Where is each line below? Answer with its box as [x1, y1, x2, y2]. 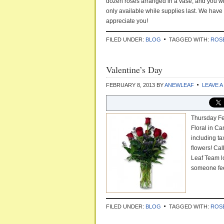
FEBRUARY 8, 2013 [106, 82, 155, 88]
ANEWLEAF [164, 82, 194, 88]
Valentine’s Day [106, 63, 162, 75]
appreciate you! [106, 17, 148, 24]
